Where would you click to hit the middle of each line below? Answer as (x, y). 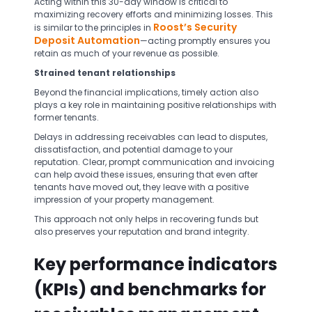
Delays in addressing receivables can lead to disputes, (151, 137)
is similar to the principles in (94, 28)
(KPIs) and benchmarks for (150, 289)
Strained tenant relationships (105, 73)
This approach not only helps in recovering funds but (146, 219)
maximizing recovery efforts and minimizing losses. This (154, 14)
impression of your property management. (125, 200)
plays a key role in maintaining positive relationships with (155, 105)
